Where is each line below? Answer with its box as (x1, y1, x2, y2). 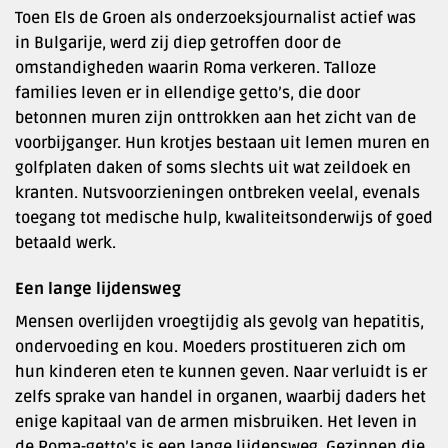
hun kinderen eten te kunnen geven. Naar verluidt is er (15, 361, 427, 382)
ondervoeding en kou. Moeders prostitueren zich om (15, 336, 406, 357)
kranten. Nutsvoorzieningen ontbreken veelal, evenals (15, 182, 420, 203)
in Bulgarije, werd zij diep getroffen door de (15, 32, 341, 53)
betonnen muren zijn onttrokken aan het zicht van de (15, 107, 416, 128)
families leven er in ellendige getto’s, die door (15, 82, 360, 103)
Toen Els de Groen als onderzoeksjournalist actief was (15, 7, 416, 28)
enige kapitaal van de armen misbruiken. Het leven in (15, 411, 417, 432)
